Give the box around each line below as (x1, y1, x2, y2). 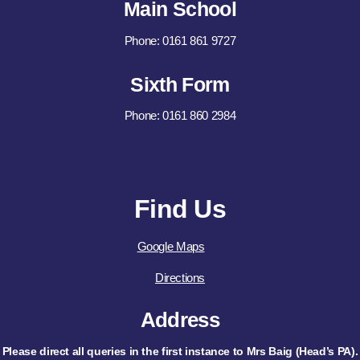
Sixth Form (130, 72, 230, 96)
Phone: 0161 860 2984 (124, 108, 236, 123)
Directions (154, 270, 206, 284)
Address (140, 307, 220, 332)
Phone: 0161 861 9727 (124, 33, 236, 47)
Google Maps (137, 239, 205, 254)
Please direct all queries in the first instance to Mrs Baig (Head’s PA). (2, 345, 358, 358)
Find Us (134, 194, 226, 224)
